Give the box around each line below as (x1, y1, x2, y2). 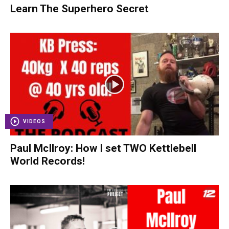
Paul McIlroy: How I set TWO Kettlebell (10, 142, 196, 155)
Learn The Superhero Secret (10, 2, 149, 15)
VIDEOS (23, 119, 45, 125)
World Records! (10, 155, 85, 168)
